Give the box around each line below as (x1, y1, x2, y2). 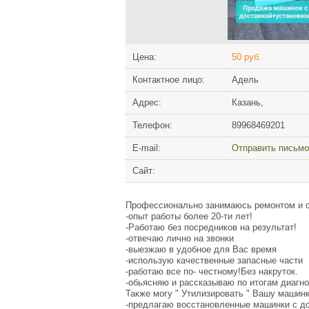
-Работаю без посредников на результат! (126, 221, 297, 232)
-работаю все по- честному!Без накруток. (126, 266, 298, 277)
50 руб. (232, 51, 261, 62)
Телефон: (132, 119, 172, 130)
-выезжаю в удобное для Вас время (126, 243, 277, 255)
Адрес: (132, 97, 161, 108)
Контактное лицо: (132, 74, 205, 85)
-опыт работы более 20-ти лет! (126, 210, 252, 221)
